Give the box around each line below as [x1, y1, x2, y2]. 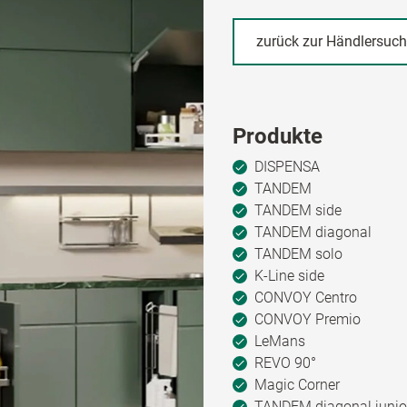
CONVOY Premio [251, 310, 361, 328]
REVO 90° [251, 353, 316, 372]
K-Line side [251, 266, 324, 284]
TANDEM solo [251, 244, 342, 263]
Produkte [233, 123, 323, 149]
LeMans [251, 332, 305, 350]
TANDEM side [251, 201, 342, 219]
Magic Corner [251, 375, 340, 393]
